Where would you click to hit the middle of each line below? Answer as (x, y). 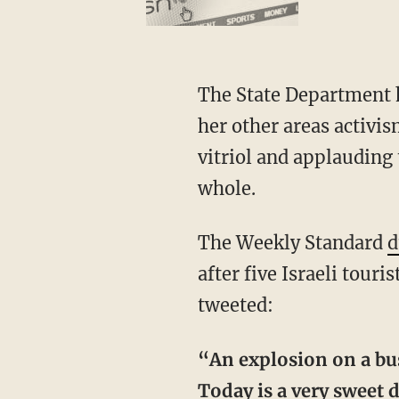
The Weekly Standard (292, 242)
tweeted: (235, 305)
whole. (226, 188)
